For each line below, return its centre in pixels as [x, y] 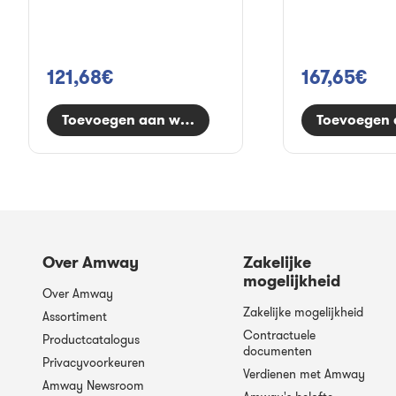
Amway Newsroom [93, 385]
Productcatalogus [91, 339]
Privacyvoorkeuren [94, 362]
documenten [278, 351]
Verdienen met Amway [305, 374]
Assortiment [75, 316]
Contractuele [280, 335]
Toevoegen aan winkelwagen [161, 120]
